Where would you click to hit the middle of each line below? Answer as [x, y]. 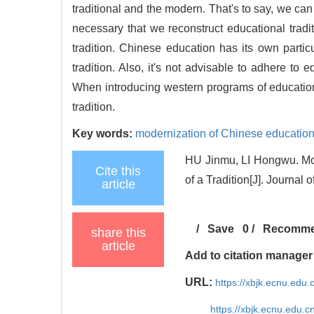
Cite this [118, 171]
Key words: [104, 133]
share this [118, 232]
